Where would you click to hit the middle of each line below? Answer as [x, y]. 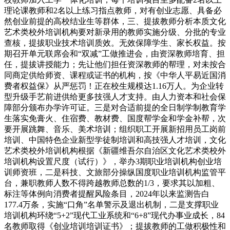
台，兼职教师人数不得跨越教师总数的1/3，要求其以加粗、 [112, 183]
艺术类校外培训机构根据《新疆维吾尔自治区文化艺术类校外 [115, 151]
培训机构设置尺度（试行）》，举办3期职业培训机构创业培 [113, 162]
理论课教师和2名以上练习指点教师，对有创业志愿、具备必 [113, 11]
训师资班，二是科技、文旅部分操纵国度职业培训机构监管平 [115, 172]
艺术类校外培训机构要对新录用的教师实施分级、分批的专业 [115, 32]
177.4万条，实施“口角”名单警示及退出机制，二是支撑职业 [111, 205]
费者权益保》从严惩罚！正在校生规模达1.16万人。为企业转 [114, 86]
